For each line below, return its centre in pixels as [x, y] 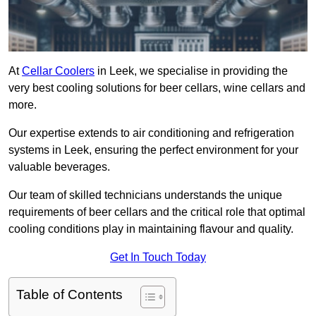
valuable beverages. [59, 167]
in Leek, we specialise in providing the [191, 71]
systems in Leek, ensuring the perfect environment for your [153, 150]
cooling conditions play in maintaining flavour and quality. [152, 229]
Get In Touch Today [158, 257]
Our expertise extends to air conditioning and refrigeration [151, 133]
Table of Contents [69, 295]
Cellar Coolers [58, 71]
